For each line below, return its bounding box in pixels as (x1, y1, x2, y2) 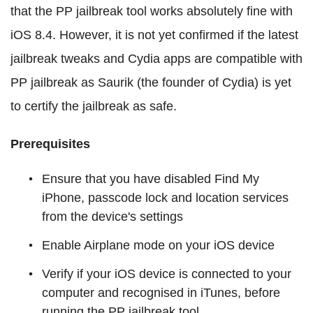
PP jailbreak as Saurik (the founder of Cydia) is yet (10, 75, 291, 89)
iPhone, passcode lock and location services (42, 190, 289, 205)
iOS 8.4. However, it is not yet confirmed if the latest (10, 27, 298, 42)
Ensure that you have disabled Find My (42, 171, 259, 186)
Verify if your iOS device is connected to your (42, 266, 291, 281)
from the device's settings (42, 209, 183, 224)
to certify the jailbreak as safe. (10, 99, 177, 113)
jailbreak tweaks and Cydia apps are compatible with (10, 51, 303, 66)
